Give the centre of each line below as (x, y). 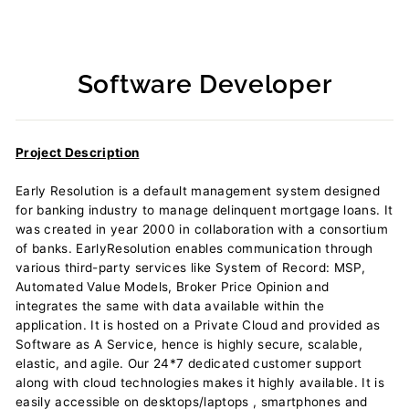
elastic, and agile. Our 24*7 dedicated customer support (189, 363)
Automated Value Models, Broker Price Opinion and (173, 287)
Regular (228, 115)
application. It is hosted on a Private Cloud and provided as (198, 325)
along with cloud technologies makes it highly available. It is (200, 383)
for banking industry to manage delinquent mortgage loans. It (204, 210)
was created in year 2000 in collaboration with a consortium (202, 229)
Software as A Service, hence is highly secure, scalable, (189, 344)
